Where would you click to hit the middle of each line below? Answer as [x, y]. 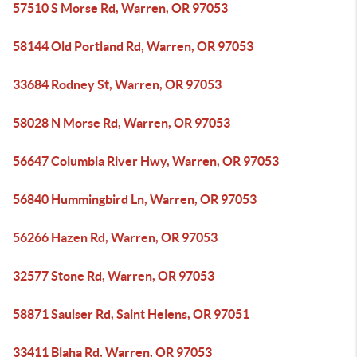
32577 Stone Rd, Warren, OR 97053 [114, 276]
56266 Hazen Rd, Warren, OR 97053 [115, 237]
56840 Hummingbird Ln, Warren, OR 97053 [135, 199]
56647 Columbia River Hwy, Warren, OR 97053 [146, 161]
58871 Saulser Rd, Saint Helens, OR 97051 [131, 314]
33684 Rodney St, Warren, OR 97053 [117, 84]
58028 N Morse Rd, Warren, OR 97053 [122, 123]
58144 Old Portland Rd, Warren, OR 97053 [133, 46]
